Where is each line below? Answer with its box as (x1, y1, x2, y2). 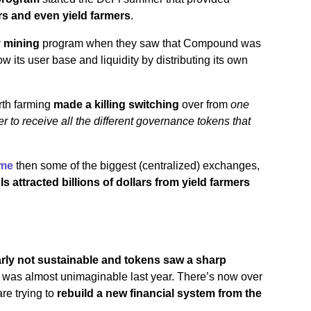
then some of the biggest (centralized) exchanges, (13, 160, 260, 171)
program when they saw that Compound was (40, 37, 261, 49)
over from (179, 99, 230, 110)
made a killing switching (53, 99, 179, 110)
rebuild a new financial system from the (57, 287, 262, 299)
